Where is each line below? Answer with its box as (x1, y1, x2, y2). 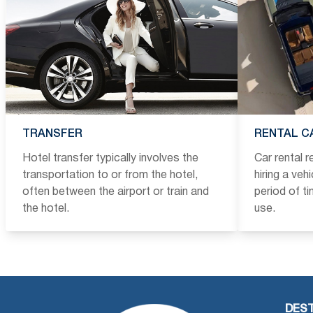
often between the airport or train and (22, 187, 209, 197)
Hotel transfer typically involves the (22, 153, 198, 163)
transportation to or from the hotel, (22, 170, 198, 180)
